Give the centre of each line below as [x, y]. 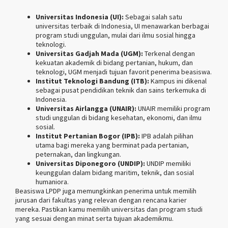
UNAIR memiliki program [173, 108]
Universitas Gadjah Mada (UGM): [89, 53]
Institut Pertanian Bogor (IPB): [88, 136]
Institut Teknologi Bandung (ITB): [92, 81]
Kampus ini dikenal [178, 81]
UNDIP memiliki [168, 163]
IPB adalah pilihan [167, 136]
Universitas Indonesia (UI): [80, 17]
